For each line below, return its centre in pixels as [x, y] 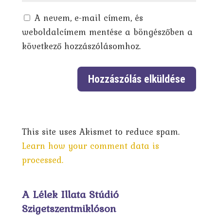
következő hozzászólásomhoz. [81, 46]
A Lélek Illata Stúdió [70, 194]
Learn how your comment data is [90, 145]
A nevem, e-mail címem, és [89, 18]
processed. [42, 160]
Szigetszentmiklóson [69, 208]
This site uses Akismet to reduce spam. [100, 131]
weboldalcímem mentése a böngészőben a [107, 32]
